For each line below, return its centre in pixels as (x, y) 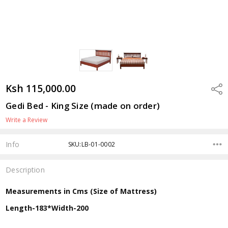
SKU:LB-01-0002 (92, 144)
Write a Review (27, 120)
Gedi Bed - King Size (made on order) (83, 105)
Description (25, 170)
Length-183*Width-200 (47, 208)
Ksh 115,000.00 (41, 88)
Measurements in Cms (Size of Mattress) (81, 191)
